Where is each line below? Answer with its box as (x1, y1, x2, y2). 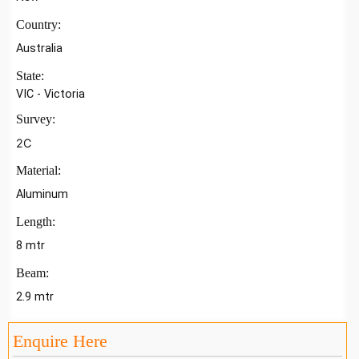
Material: (16, 163, 64, 178)
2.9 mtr (16, 290, 54, 305)
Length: (16, 215, 58, 229)
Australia (16, 42, 63, 56)
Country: (16, 18, 64, 32)
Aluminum (16, 188, 68, 202)
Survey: (16, 112, 58, 127)
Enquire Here (13, 331, 107, 352)
